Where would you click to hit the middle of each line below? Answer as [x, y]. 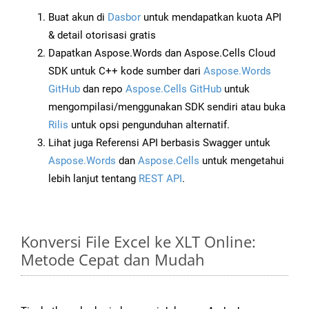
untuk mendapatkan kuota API [211, 18]
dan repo [103, 89]
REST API [160, 179]
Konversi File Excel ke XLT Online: [138, 242]
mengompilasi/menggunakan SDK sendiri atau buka [167, 107]
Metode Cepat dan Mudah [113, 260]
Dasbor [124, 18]
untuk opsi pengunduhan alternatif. [149, 125]
